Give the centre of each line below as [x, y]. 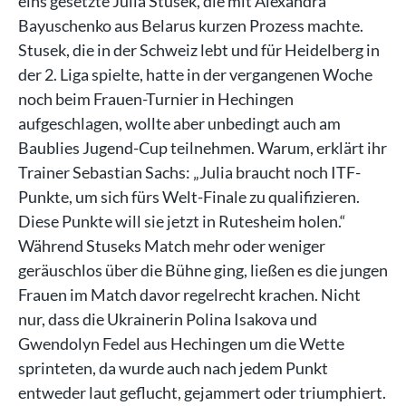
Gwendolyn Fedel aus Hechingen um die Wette [181, 343]
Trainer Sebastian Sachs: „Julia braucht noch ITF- [189, 172]
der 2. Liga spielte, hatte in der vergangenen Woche [195, 74]
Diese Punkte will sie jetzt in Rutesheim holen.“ [182, 221]
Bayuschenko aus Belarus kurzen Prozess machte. [191, 25]
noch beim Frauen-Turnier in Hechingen [156, 98]
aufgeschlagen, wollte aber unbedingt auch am [179, 123]
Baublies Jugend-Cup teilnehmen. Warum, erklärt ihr [203, 147]
